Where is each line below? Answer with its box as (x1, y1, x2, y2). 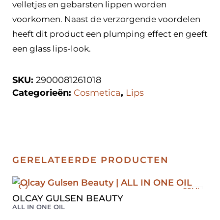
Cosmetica (74, 87, 121, 99)
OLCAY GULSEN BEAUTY (12, 193, 123, 204)
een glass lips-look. (12, 44, 91, 54)
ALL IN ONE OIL (12, 203, 65, 211)
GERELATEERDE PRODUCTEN (12, 155, 169, 166)
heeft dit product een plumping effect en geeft (12, 29, 208, 39)
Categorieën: (12, 87, 74, 99)
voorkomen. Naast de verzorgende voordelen (12, 14, 200, 25)
